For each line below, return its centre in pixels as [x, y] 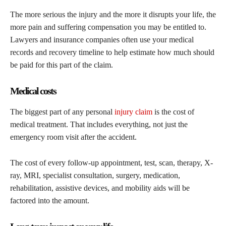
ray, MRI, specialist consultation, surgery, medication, [95, 175]
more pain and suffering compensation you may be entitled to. [108, 27]
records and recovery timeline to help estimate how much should [112, 52]
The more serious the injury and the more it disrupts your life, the [113, 14]
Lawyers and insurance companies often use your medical [102, 39]
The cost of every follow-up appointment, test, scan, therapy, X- [111, 162]
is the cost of [173, 111]
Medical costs [33, 91]
